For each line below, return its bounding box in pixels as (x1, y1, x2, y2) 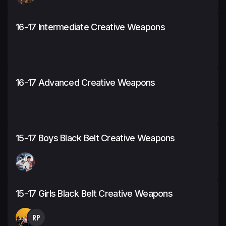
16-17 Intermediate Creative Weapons (16, 21, 165, 32)
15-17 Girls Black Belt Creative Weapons (16, 188, 173, 199)
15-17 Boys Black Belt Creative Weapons (16, 132, 175, 143)
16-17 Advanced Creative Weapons (16, 77, 155, 88)
